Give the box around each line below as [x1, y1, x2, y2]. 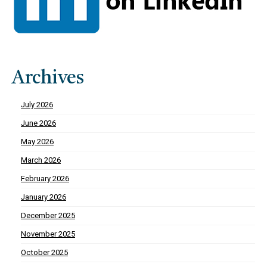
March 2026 [21, 156, 61, 165]
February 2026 [21, 174, 69, 184]
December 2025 [21, 211, 75, 221]
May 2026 [21, 137, 54, 147]
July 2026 [21, 100, 53, 110]
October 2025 [21, 248, 68, 257]
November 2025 [21, 229, 75, 239]
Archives [12, 69, 84, 89]
